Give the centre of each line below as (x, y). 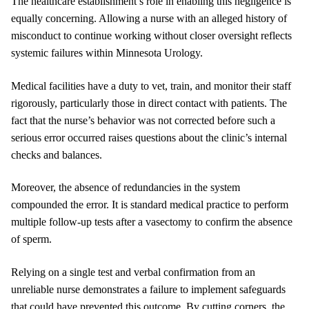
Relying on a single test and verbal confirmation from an (133, 272)
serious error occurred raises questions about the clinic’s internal (149, 137)
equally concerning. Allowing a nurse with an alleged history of (149, 18)
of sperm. (31, 239)
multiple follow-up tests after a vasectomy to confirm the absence (152, 222)
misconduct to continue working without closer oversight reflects (151, 35)
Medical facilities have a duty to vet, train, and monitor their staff (151, 86)
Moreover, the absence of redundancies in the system (126, 188)
